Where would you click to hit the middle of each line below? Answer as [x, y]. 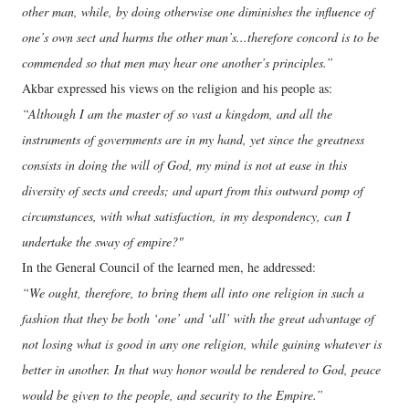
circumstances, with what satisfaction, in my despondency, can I [186, 216]
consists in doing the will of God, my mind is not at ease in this [184, 165]
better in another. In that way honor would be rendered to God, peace [201, 370]
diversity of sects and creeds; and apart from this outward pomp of [193, 191]
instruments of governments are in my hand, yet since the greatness [193, 140]
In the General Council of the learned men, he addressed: [169, 267]
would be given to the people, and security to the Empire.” [173, 395]
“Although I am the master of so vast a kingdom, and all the [177, 114]
